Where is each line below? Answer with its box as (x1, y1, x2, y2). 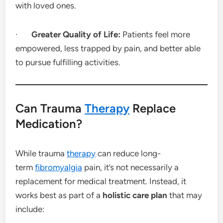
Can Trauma (15, 101, 85, 115)
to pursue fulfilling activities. (15, 57, 121, 67)
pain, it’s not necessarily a (82, 162, 179, 172)
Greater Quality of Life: (31, 29, 121, 39)
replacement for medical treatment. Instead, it (15, 176, 187, 186)
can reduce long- (96, 148, 161, 158)
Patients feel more (120, 29, 191, 39)
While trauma (15, 148, 67, 158)
